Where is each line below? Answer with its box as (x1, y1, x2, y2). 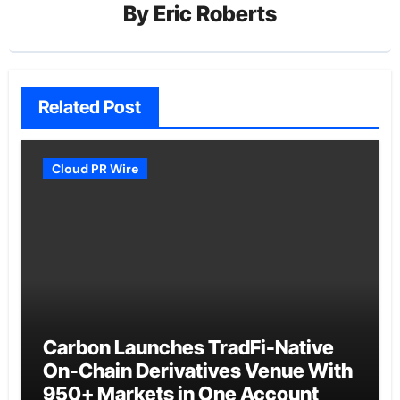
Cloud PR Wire (51, 160, 138, 177)
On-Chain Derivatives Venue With (42, 358, 353, 382)
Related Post (37, 96, 141, 118)
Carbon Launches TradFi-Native (42, 335, 334, 359)
